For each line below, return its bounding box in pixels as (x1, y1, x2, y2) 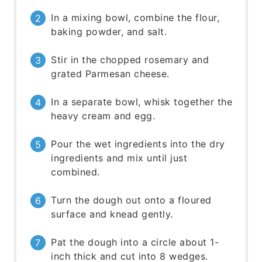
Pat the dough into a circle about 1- (51, 236, 219, 249)
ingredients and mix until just (51, 152, 188, 164)
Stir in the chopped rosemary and (51, 54, 209, 66)
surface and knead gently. (51, 208, 173, 220)
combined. (51, 166, 100, 178)
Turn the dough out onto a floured (51, 194, 212, 206)
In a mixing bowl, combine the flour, (51, 12, 220, 24)
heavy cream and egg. (51, 110, 156, 122)
